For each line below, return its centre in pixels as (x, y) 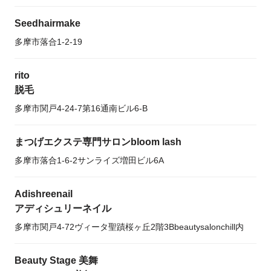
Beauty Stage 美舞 (56, 260)
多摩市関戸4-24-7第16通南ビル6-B (81, 108)
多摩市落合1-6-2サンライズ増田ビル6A (89, 160)
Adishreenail (44, 194)
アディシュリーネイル (63, 208)
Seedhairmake (47, 23)
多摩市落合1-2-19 (48, 42)
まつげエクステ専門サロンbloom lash (98, 142)
